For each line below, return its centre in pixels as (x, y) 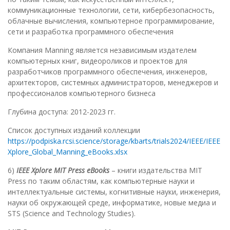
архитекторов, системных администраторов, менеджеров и (113, 83)
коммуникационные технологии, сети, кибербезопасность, (111, 10)
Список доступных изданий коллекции (74, 130)
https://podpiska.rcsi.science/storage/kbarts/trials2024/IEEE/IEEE (114, 141)
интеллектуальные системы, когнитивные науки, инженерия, (114, 192)
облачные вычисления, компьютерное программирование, (111, 21)
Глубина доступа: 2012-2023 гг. (62, 112)
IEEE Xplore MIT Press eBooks (63, 170)
